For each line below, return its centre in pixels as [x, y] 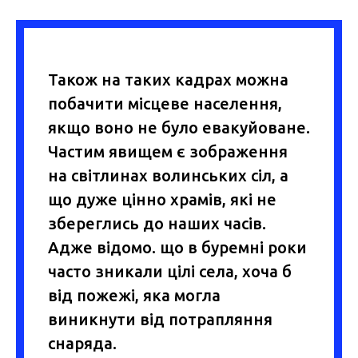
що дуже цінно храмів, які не [162, 199]
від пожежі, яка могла [134, 295]
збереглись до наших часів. [157, 223]
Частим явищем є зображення [168, 151]
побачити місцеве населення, [165, 103]
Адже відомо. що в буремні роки [177, 247]
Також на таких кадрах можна [168, 79]
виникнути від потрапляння [160, 319]
